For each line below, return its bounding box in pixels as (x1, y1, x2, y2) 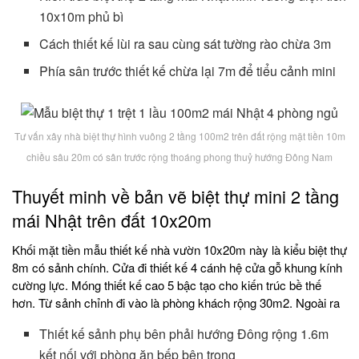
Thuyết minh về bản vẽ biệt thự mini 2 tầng (12, 184, 339, 209)
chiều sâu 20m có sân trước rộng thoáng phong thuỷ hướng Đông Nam (26, 149, 333, 163)
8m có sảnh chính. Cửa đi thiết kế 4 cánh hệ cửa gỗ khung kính (12, 259, 342, 276)
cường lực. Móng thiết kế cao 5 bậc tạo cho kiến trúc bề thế (12, 276, 321, 294)
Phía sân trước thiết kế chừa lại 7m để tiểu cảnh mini (39, 62, 337, 81)
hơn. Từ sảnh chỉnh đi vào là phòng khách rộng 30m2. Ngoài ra (12, 294, 340, 312)
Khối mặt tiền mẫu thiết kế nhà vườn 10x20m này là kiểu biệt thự (12, 241, 347, 259)
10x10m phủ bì (39, 7, 124, 26)
